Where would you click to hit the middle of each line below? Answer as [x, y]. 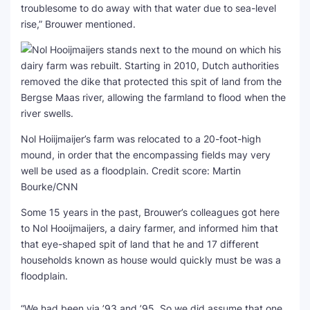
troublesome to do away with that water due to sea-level [148, 8]
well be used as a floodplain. [86, 171]
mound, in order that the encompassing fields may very [146, 155]
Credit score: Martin [196, 171]
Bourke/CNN [49, 186]
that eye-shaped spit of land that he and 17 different [140, 244]
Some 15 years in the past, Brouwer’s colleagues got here [150, 212]
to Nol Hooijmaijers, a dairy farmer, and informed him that [149, 228]
